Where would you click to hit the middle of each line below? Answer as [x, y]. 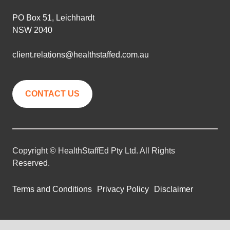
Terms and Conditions [52, 189]
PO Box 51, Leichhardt [53, 18]
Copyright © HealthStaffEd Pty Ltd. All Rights [94, 151]
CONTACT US [52, 94]
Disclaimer [174, 189]
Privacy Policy [123, 189]
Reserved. [31, 163]
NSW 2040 [32, 30]
